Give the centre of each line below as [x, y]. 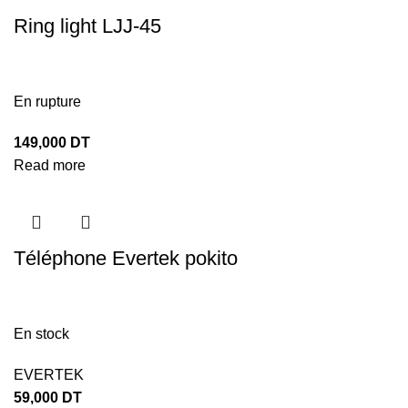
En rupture [47, 102]
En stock [41, 334]
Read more [50, 166]
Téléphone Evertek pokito [126, 259]
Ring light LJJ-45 [87, 26]
